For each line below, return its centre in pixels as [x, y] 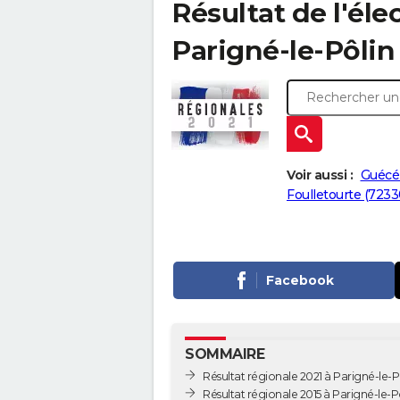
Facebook [300, 281]
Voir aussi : [320, 175]
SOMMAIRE [225, 354]
